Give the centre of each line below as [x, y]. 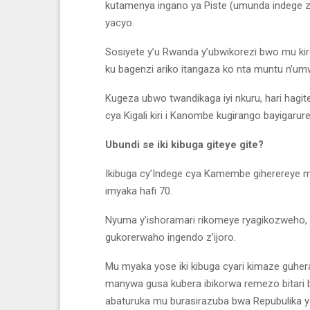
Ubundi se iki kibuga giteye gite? [184, 144]
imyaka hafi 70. [139, 191]
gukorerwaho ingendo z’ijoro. [171, 237]
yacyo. [120, 22]
